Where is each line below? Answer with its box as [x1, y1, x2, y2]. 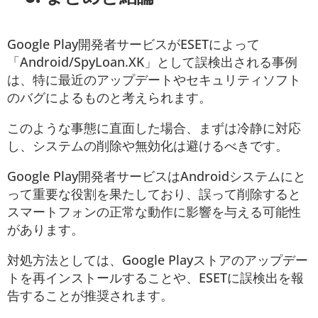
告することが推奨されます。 [7, 287, 173, 305]
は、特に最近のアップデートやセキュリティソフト [7, 71, 301, 89]
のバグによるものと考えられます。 [7, 89, 212, 106]
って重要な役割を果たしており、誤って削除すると [7, 185, 301, 203]
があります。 [7, 221, 84, 238]
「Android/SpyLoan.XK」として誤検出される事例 [7, 53, 297, 71]
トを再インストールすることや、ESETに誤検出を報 [7, 269, 304, 287]
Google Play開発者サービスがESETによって [7, 35, 260, 53]
